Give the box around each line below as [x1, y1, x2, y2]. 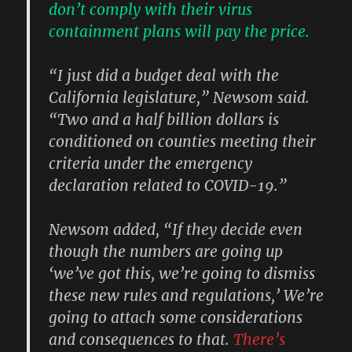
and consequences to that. [49, 329, 234, 349]
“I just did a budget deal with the [49, 65, 280, 85]
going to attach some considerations [49, 307, 303, 327]
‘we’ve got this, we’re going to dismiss [49, 263, 316, 283]
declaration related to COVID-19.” [49, 175, 288, 195]
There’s [233, 329, 286, 349]
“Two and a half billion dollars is [49, 109, 280, 129]
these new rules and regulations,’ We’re [49, 285, 324, 305]
